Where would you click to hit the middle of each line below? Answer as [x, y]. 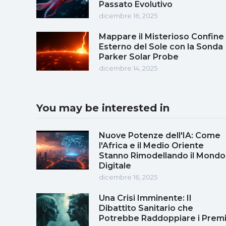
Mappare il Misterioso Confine [161, 36]
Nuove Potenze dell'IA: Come [160, 135]
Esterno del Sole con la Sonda [161, 46]
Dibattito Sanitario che [146, 208]
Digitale [115, 165]
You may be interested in [103, 108]
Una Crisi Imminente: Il [145, 198]
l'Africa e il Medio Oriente [151, 145]
